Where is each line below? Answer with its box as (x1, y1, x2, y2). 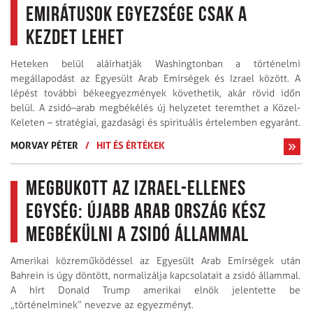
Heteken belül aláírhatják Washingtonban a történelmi (10, 58, 300, 71)
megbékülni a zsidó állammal (26, 225, 249, 247)
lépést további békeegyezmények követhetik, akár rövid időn (10, 87, 300, 100)
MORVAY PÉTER (10, 139, 78, 152)
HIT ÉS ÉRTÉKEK (96, 139, 165, 152)
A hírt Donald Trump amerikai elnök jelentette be (10, 284, 300, 297)
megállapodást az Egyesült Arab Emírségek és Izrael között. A (10, 73, 300, 85)
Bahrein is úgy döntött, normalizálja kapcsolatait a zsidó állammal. (10, 270, 300, 282)
